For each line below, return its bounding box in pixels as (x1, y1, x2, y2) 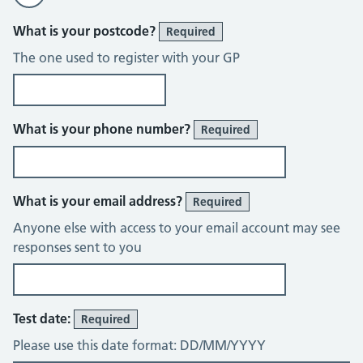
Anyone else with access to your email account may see (13, 220, 340, 236)
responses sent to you (13, 239, 142, 255)
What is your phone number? (13, 121, 194, 137)
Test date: (13, 310, 74, 327)
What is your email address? (13, 193, 186, 209)
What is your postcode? (13, 23, 159, 39)
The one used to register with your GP (13, 49, 240, 66)
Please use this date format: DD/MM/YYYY (13, 337, 266, 353)
